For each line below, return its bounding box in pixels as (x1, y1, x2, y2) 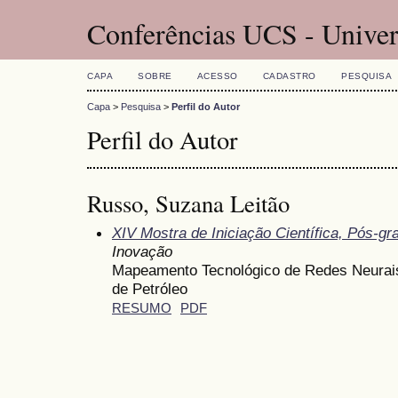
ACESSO (196, 71, 238, 81)
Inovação (112, 242, 172, 260)
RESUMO (112, 300, 171, 315)
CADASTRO (262, 71, 316, 81)
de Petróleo (112, 279, 187, 298)
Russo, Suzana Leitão (87, 187, 290, 219)
